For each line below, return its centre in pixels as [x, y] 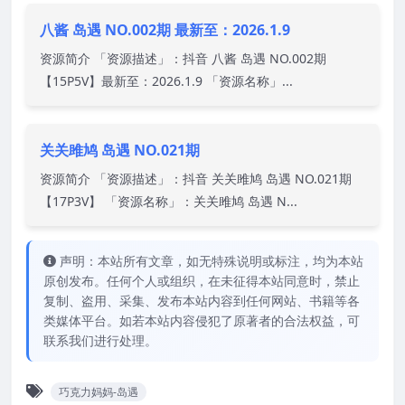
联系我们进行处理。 [100, 340]
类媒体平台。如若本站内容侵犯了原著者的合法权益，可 [202, 320]
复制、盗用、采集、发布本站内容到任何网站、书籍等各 [202, 300]
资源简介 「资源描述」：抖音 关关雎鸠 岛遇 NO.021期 [196, 178]
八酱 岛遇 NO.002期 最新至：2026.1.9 [165, 29]
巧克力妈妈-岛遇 [99, 391]
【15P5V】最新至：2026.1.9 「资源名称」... [166, 80]
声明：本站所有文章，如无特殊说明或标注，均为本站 [212, 260]
